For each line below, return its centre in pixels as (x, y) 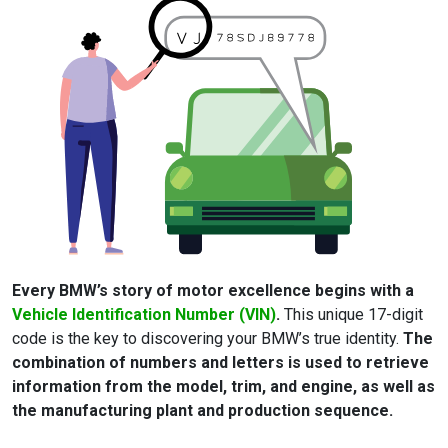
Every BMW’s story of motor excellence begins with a (213, 291)
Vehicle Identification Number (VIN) (144, 315)
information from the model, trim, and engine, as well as (223, 387)
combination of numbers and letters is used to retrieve (220, 363)
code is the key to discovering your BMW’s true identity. (205, 339)
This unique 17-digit (351, 315)
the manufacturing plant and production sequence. (202, 411)
